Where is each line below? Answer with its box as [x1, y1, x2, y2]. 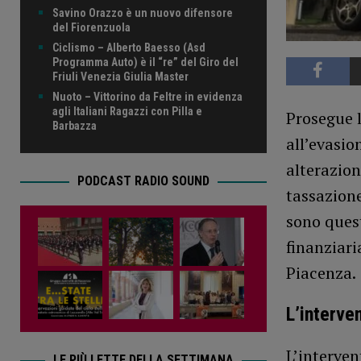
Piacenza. [285, 262, 356, 284]
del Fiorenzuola [52, 21, 131, 35]
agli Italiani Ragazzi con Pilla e [52, 105, 202, 118]
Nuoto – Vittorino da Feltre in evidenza [52, 90, 243, 104]
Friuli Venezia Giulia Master [52, 70, 189, 84]
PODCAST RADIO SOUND [77, 173, 210, 189]
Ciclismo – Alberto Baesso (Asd [52, 41, 205, 55]
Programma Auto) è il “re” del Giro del [52, 56, 239, 69]
